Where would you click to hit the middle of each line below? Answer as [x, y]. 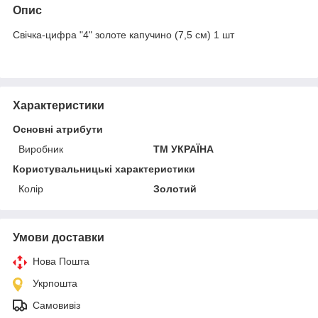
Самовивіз [56, 305]
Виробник [41, 149]
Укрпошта [55, 283]
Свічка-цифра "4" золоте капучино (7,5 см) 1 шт [124, 34]
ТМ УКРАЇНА [184, 149]
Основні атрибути [58, 129]
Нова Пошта [61, 261]
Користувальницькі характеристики [104, 169]
